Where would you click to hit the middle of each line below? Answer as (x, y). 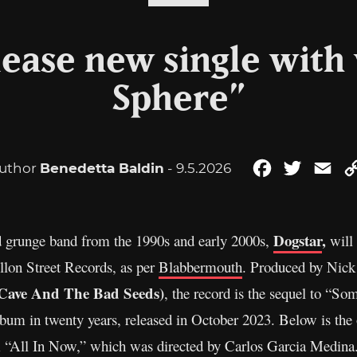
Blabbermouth (200, 267)
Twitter (327, 168)
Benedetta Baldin (102, 168)
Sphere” (178, 100)
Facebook (306, 168)
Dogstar (298, 240)
